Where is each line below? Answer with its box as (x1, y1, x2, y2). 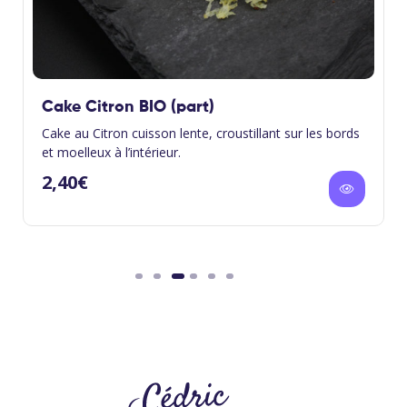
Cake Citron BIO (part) (42, 98, 214, 115)
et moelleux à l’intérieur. (42, 143, 181, 161)
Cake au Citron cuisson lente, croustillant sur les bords (42, 124, 360, 142)
